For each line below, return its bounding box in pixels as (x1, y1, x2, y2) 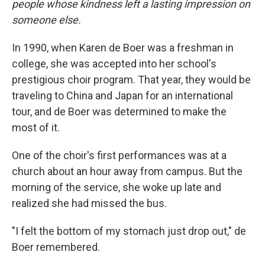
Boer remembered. (12, 241, 100, 253)
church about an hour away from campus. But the (12, 165, 243, 177)
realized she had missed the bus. (12, 197, 167, 209)
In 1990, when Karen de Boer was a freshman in (12, 41, 234, 54)
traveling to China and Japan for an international (12, 89, 233, 102)
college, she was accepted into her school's (12, 57, 216, 70)
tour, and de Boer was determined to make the (12, 105, 227, 118)
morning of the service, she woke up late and (12, 181, 221, 193)
